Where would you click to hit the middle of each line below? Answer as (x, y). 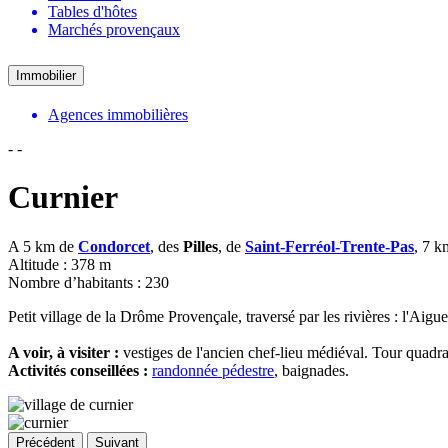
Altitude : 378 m (59, 264)
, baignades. (311, 370)
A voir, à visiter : (65, 352)
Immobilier (46, 75)
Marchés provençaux (114, 29)
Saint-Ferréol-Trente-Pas (329, 246)
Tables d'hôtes (92, 11)
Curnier (63, 197)
